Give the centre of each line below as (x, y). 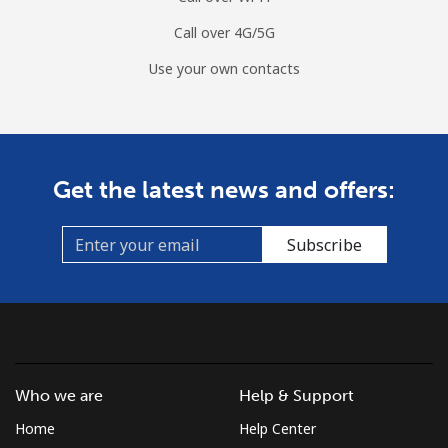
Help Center (277, 429)
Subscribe (324, 244)
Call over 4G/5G (224, 33)
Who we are (59, 396)
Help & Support (296, 396)
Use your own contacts (224, 69)
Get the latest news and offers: (224, 190)
